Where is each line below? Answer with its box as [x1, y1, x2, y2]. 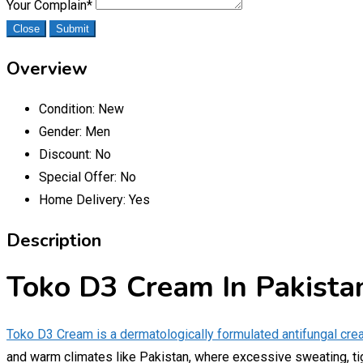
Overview [6, 56, 88, 81]
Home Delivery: [39, 191, 129, 207]
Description [6, 228, 101, 253]
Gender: [39, 123, 85, 139]
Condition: [39, 100, 98, 117]
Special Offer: [39, 169, 120, 185]
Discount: [39, 146, 95, 162]
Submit [56, 22, 89, 35]
